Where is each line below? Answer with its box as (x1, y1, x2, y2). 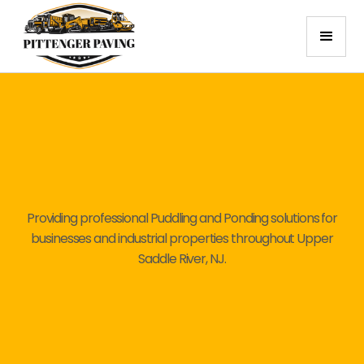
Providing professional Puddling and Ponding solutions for (26, 209, 338, 227)
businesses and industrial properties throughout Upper (31, 229, 333, 248)
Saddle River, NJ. (138, 249, 226, 268)
